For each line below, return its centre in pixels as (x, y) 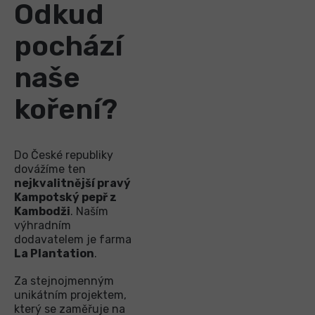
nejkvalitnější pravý (72, 183)
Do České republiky (64, 155)
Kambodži (42, 211)
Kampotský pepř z (65, 197)
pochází (69, 46)
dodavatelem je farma (73, 239)
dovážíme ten (50, 169)
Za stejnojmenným (64, 281)
